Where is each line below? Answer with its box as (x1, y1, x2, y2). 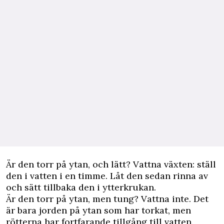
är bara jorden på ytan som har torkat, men (6, 204, 191, 216)
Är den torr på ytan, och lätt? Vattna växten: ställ (6, 158, 216, 170)
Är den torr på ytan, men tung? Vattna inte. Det (6, 193, 208, 205)
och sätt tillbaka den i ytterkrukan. (6, 181, 156, 193)
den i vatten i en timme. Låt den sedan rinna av (6, 170, 208, 182)
